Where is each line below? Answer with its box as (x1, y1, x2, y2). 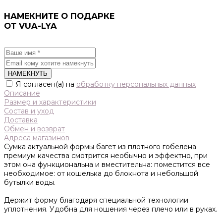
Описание (4, 89, 40, 98)
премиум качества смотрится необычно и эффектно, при (4, 151, 208, 161)
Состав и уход (4, 107, 54, 116)
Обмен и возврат (4, 124, 65, 134)
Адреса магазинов (4, 133, 69, 143)
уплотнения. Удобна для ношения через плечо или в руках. (4, 205, 217, 214)
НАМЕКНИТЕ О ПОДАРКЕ (4, 10, 114, 21)
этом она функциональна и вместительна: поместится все (4, 160, 210, 169)
